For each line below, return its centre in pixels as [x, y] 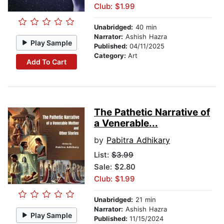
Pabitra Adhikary [138, 140]
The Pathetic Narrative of [152, 112]
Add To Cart [46, 61]
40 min [145, 27]
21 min [144, 200]
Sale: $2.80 [115, 167]
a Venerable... [126, 123]
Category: [111, 56]
